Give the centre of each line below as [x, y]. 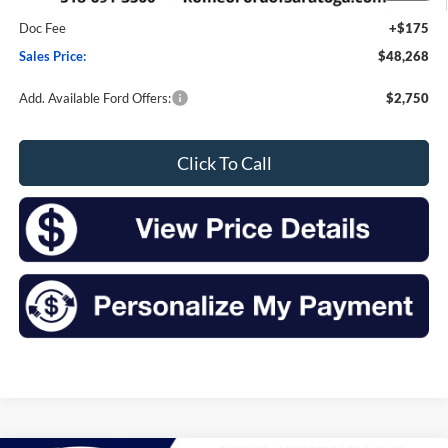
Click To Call [224, 163]
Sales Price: [52, 56]
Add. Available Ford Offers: [94, 98]
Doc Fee [42, 28]
